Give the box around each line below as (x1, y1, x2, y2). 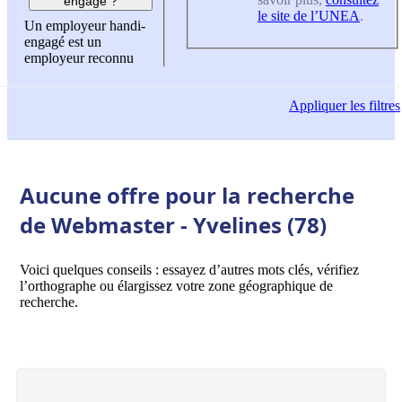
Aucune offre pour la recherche (20, 179, 354, 210)
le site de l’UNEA (258, 7, 360, 23)
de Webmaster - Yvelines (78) (20, 209, 327, 240)
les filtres (346, 98, 400, 114)
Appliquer (289, 98, 346, 114)
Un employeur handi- (24, 18, 145, 34)
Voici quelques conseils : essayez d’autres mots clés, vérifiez (20, 261, 359, 277)
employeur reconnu (24, 50, 134, 66)
